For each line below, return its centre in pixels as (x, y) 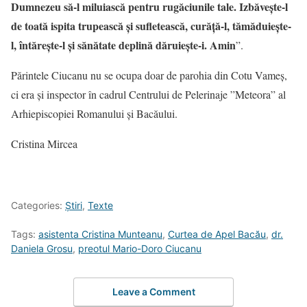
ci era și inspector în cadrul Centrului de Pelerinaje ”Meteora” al (148, 95)
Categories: (38, 206)
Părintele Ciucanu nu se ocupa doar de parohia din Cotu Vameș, (149, 75)
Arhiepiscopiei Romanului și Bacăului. (94, 114)
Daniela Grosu (42, 249)
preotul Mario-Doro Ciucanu (140, 249)
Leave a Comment (153, 291)
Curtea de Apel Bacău (217, 234)
